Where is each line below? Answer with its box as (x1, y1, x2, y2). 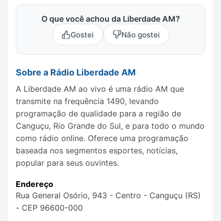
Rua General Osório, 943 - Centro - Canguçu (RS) (16, 190, 201, 201)
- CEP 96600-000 (16, 203, 83, 213)
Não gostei (121, 30, 160, 39)
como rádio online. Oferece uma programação (16, 133, 188, 143)
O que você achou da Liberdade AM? (41, 14, 180, 24)
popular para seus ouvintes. (16, 157, 119, 168)
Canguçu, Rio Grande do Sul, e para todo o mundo (16, 120, 205, 131)
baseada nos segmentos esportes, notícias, (16, 145, 178, 155)
